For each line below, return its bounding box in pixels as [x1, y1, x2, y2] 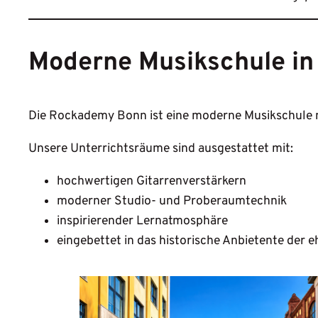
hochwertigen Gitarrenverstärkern [57, 172, 246, 190]
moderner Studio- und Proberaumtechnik [57, 192, 287, 209]
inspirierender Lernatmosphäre [57, 212, 228, 229]
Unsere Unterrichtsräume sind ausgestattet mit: [28, 141, 293, 158]
